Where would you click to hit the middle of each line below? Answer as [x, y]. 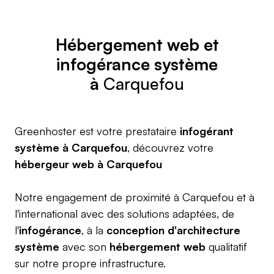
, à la [94, 230]
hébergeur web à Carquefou [88, 164]
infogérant [207, 131]
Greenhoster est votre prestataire [97, 131]
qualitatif [226, 246]
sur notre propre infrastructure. [90, 263]
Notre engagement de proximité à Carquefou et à [135, 197]
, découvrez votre [170, 147]
